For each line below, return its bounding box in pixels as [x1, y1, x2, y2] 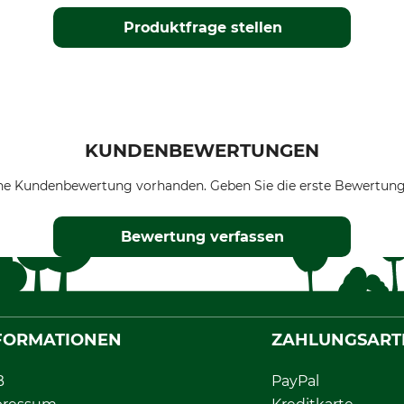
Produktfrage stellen [123, 19, 282, 37]
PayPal [271, 372, 319, 390]
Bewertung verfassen [121, 228, 285, 246]
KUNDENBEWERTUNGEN [85, 140, 319, 162]
